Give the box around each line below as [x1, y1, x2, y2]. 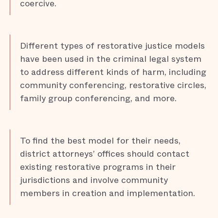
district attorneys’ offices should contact [20, 147, 189, 160]
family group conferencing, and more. [20, 92, 177, 105]
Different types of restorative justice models [20, 39, 205, 52]
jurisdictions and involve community [20, 174, 168, 186]
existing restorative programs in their [20, 161, 176, 173]
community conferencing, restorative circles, [20, 79, 206, 91]
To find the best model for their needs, [20, 134, 181, 147]
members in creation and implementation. [20, 187, 195, 200]
